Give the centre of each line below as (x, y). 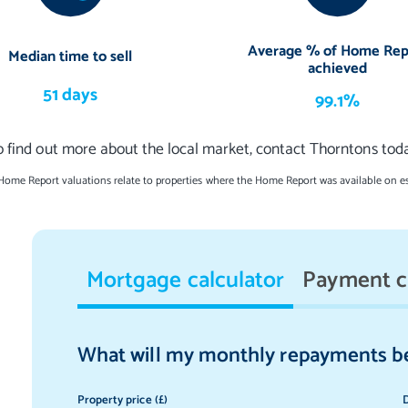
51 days (71, 96)
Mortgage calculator (186, 280)
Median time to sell (70, 57)
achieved (338, 69)
